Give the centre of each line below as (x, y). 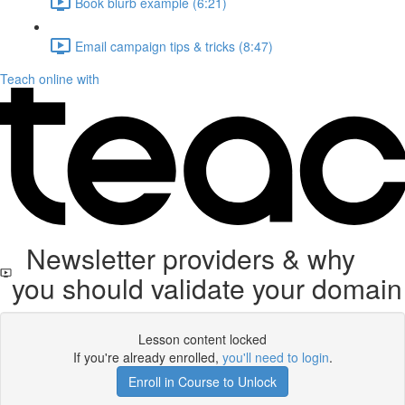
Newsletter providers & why (183, 258)
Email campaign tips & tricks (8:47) (174, 46)
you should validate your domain (207, 288)
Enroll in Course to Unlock (202, 381)
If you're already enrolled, (147, 357)
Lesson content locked (202, 339)
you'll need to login (275, 357)
